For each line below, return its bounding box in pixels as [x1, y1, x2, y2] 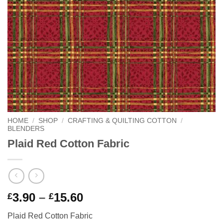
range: [83, 202, 119, 216]
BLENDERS [7, 125, 44, 132]
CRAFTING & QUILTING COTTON [68, 117, 177, 124]
